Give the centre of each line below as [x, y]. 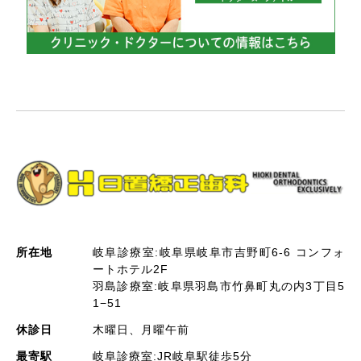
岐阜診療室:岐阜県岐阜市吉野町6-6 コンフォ [219, 253]
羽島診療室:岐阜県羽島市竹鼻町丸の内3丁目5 [219, 286]
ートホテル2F [131, 270]
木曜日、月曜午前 [141, 330]
